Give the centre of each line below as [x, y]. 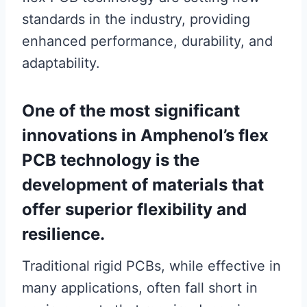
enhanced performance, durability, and [147, 41]
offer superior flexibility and [134, 210]
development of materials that [143, 185]
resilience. [63, 234]
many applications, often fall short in [140, 288]
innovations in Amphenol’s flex [145, 136]
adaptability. [61, 63]
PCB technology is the [111, 160]
